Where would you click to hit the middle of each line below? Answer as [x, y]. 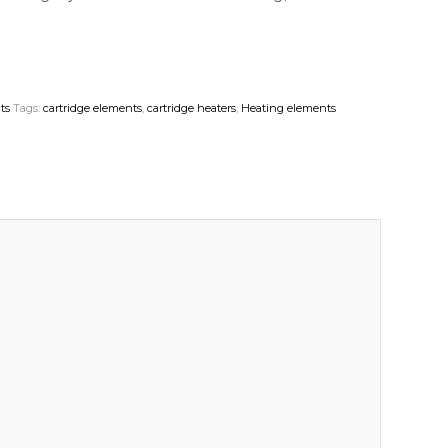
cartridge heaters [192, 107]
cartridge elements [93, 107]
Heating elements [289, 107]
